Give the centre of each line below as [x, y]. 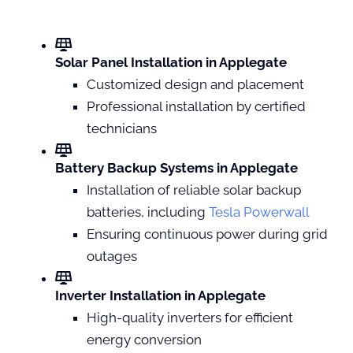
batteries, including [148, 212]
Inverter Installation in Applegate [160, 295]
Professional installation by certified [196, 106]
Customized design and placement [195, 84]
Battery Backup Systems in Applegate [176, 167]
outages [112, 256]
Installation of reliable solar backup [194, 190]
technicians [122, 128]
